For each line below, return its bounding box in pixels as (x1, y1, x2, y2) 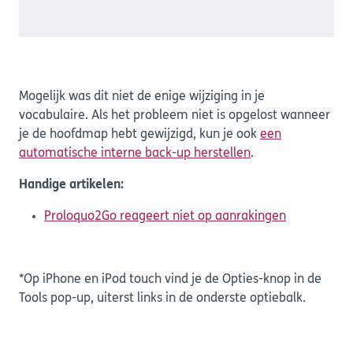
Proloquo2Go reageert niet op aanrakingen (44, 210, 286, 224)
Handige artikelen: (19, 179, 124, 192)
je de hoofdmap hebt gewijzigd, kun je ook (19, 128, 260, 142)
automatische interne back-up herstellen (19, 147, 251, 161)
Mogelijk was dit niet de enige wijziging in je (19, 91, 265, 104)
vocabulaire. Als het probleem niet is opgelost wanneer (19, 110, 330, 123)
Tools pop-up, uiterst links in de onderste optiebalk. (19, 292, 306, 306)
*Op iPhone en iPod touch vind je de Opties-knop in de (19, 273, 321, 287)
